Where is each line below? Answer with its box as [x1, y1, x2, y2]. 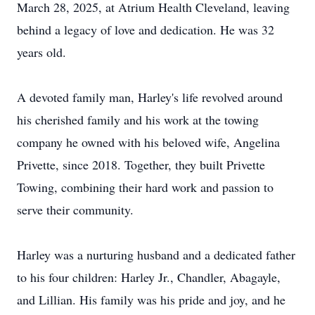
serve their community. [17, 201, 134, 218]
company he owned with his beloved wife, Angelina [17, 134, 280, 150]
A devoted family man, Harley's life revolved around [17, 89, 283, 105]
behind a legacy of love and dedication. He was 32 [17, 21, 274, 38]
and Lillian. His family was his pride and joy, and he [17, 291, 285, 308]
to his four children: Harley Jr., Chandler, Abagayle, [17, 269, 281, 285]
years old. [17, 44, 66, 60]
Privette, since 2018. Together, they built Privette [17, 156, 265, 173]
